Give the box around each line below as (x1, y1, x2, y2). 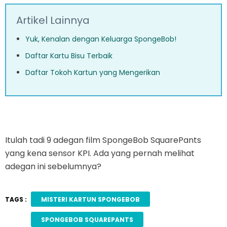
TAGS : (5, 195, 27, 204)
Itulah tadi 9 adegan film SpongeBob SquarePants (5, 134, 201, 146)
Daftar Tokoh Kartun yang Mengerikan (25, 67, 160, 78)
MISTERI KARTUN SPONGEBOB (41, 195, 140, 204)
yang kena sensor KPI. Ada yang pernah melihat (5, 147, 195, 160)
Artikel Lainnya (16, 13, 90, 28)
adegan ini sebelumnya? (5, 161, 101, 173)
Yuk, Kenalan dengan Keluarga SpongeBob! (25, 34, 176, 45)
